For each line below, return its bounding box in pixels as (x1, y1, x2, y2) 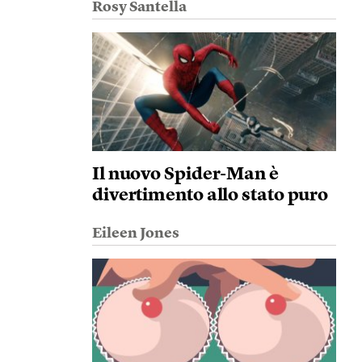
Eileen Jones (91, 226, 179, 241)
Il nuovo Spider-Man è (91, 166, 279, 183)
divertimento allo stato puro (91, 187, 329, 204)
